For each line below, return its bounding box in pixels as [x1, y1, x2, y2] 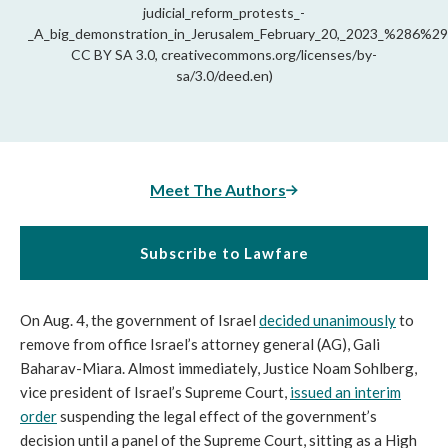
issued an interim [290, 383, 401, 402]
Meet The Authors [150, 180, 286, 200]
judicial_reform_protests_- [143, 4, 305, 22]
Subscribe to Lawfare [139, 244, 309, 263]
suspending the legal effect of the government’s [57, 407, 377, 426]
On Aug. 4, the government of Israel [20, 311, 259, 330]
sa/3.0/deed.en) [175, 67, 273, 85]
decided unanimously [259, 311, 396, 330]
